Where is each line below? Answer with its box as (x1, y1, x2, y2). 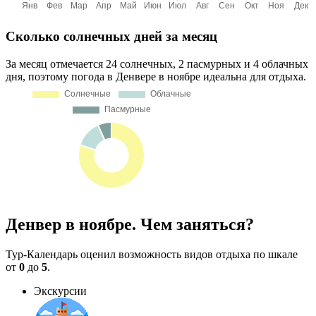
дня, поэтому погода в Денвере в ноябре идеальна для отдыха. (6, 70, 306, 83)
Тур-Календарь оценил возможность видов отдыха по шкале (6, 248, 298, 261)
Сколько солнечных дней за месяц (6, 28, 217, 44)
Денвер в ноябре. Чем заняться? (6, 215, 254, 234)
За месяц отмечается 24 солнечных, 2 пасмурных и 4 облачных (6, 57, 308, 70)
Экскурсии (34, 285, 87, 298)
